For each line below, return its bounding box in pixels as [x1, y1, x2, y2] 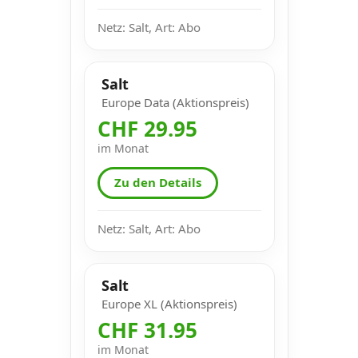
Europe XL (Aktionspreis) [101, 295, 237, 312]
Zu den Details [113, 174, 201, 191]
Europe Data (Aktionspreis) [101, 93, 249, 110]
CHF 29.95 [97, 113, 197, 143]
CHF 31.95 [97, 315, 197, 344]
